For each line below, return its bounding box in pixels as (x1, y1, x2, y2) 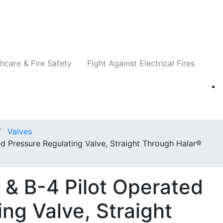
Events (166, 18, 192, 28)
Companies (8, 18, 51, 28)
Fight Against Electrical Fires (87, 58, 195, 69)
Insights (115, 18, 145, 28)
